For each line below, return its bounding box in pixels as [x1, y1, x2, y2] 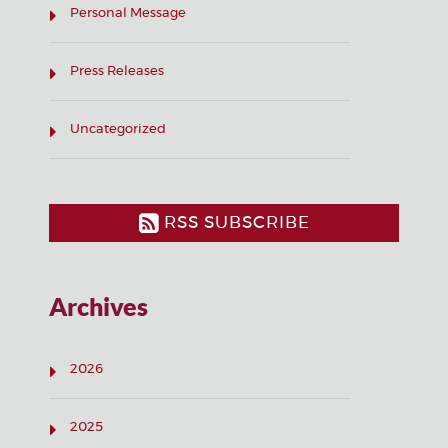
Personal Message [70, 7, 186, 20]
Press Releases [70, 65, 164, 78]
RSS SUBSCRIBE [158, 214, 310, 231]
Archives [49, 291, 148, 321]
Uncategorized [70, 123, 166, 136]
